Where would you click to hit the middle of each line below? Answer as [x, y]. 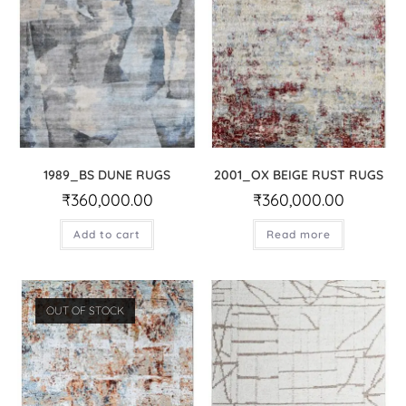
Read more [299, 235]
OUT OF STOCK [85, 310]
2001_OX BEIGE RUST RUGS [299, 175]
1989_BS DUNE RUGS [107, 175]
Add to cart [107, 235]
